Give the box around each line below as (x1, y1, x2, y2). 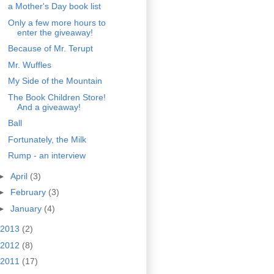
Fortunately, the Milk (7, 134, 86, 144)
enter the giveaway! (17, 27, 93, 37)
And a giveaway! (17, 102, 81, 112)
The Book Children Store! (7, 92, 106, 102)
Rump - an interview (7, 150, 86, 161)
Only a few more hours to (7, 17, 106, 28)
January (10, 203, 44, 213)
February (10, 187, 48, 198)
